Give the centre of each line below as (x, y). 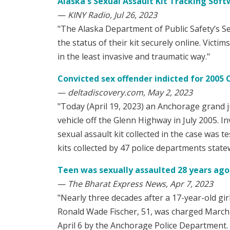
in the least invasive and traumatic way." (134, 57)
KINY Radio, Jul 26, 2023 (112, 15)
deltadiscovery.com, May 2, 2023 (130, 93)
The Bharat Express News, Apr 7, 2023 (140, 184)
